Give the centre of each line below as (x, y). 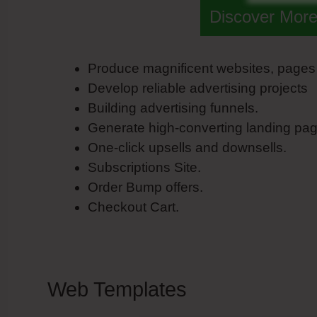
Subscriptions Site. (144, 167)
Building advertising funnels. (173, 108)
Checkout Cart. (133, 207)
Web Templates (117, 289)
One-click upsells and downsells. (187, 147)
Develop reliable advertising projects (198, 88)
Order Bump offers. (145, 187)
